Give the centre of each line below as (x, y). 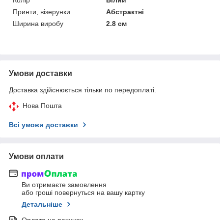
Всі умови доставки (43, 124)
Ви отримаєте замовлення (64, 185)
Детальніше (42, 205)
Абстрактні (125, 12)
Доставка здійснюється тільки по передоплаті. (82, 90)
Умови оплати (36, 156)
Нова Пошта (42, 105)
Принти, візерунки (41, 12)
